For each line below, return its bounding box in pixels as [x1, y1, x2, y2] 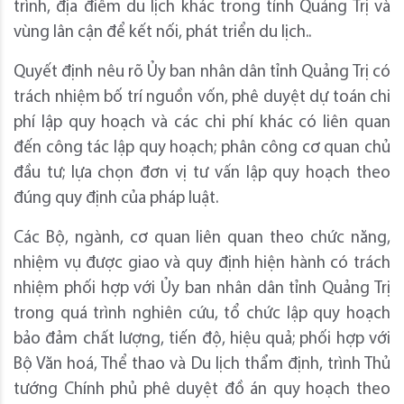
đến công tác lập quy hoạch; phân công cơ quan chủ [14, 140, 390, 158]
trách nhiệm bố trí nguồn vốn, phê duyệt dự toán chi [14, 89, 390, 107]
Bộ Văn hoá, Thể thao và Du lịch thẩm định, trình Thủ [14, 356, 390, 374]
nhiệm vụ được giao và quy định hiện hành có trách [14, 255, 390, 273]
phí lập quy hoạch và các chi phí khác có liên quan [14, 115, 390, 133]
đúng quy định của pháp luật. [14, 190, 218, 208]
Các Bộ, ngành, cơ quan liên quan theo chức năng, [14, 230, 390, 248]
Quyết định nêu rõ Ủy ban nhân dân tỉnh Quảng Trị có [14, 64, 390, 82]
